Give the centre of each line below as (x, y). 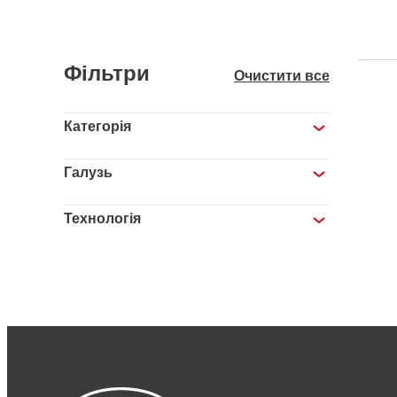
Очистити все (281, 77)
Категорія (97, 127)
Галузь (88, 173)
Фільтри (106, 75)
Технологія (102, 219)
